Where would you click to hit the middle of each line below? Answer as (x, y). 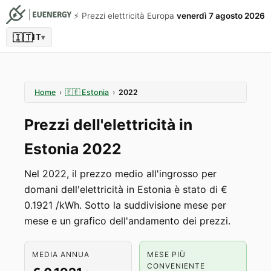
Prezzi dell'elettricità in (108, 125)
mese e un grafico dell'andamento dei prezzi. (127, 221)
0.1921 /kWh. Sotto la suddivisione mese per (125, 205)
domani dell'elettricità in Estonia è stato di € (126, 189)
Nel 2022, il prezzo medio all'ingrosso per (120, 174)
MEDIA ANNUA (61, 254)
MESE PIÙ (166, 254)
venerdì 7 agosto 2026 (221, 16)
